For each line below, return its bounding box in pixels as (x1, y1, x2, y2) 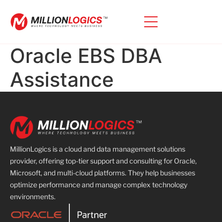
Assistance (10, 67, 114, 92)
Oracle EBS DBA (10, 43, 162, 68)
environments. (10, 192, 55, 201)
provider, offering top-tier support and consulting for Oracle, (10, 157, 197, 166)
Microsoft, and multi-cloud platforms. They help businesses (10, 168, 195, 177)
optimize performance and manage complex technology (10, 180, 187, 189)
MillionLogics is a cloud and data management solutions (10, 145, 185, 154)
